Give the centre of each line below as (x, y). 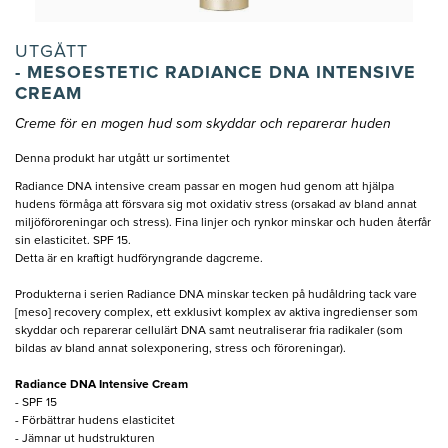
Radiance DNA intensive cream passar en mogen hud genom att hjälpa (204, 187)
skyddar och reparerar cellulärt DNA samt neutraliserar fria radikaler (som (209, 331)
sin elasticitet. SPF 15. (73, 241)
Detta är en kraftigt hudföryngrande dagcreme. (139, 259)
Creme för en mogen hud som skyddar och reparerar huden (203, 124)
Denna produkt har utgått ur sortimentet (122, 159)
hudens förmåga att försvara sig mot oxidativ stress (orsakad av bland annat (216, 205)
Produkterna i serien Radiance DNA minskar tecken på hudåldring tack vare (216, 295)
